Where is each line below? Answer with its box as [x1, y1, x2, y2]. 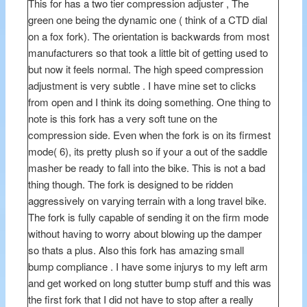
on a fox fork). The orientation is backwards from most [28, 29, 270, 44]
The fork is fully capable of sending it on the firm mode [28, 210, 269, 225]
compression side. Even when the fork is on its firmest [28, 127, 271, 143]
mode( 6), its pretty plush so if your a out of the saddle [28, 144, 268, 159]
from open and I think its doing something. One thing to [28, 95, 271, 110]
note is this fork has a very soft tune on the [28, 111, 218, 126]
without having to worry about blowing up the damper [28, 226, 262, 241]
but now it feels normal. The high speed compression [28, 62, 264, 77]
